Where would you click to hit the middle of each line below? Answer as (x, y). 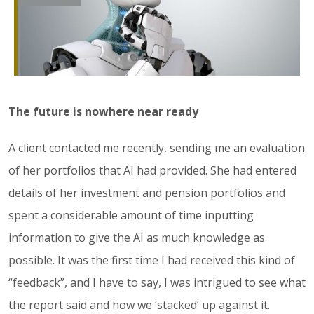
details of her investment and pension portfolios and (147, 193)
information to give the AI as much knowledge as (137, 238)
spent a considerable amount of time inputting (131, 216)
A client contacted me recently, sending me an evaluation (157, 148)
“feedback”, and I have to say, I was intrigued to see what (157, 283)
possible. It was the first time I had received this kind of (152, 260)
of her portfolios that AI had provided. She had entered (152, 171)
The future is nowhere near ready (103, 112)
